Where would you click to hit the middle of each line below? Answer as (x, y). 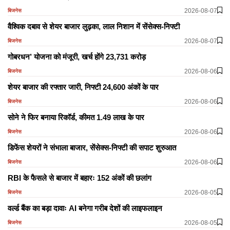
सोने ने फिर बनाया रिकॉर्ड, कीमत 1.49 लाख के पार (76, 117)
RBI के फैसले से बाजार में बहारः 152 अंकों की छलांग (80, 178)
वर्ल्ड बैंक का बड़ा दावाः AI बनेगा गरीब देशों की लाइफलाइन (85, 208)
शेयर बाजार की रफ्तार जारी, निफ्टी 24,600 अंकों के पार (83, 87)
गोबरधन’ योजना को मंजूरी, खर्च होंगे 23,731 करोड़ (77, 56)
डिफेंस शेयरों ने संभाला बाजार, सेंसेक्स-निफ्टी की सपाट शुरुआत (92, 147)
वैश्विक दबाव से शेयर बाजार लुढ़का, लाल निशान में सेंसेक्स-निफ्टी (94, 26)
